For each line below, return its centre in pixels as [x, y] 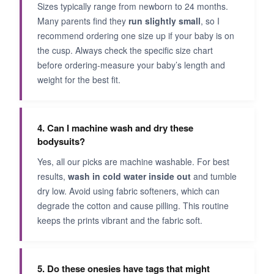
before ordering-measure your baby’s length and [131, 65]
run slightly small [165, 20]
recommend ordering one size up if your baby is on [136, 35]
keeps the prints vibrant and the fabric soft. [120, 220]
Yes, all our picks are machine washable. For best [133, 161]
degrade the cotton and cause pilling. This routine [133, 205]
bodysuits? [61, 141]
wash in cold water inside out [129, 176]
